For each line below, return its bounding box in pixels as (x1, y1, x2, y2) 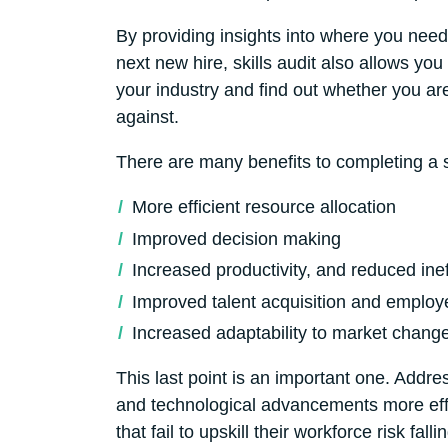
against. (115, 107, 179, 128)
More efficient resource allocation (131, 197, 396, 218)
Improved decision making (131, 228, 341, 249)
